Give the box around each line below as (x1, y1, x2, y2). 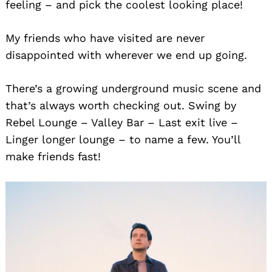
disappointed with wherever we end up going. (5, 49, 247, 62)
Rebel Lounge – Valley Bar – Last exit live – (5, 116, 238, 129)
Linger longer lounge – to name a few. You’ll (5, 133, 240, 146)
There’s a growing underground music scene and (5, 82, 261, 95)
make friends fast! (5, 150, 101, 163)
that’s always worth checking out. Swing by (5, 99, 236, 112)
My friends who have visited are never (5, 32, 205, 45)
